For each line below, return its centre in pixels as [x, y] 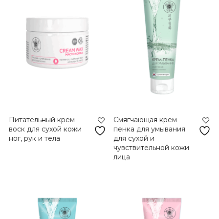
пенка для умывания [150, 129]
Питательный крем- [43, 120]
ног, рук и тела [34, 139]
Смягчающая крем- [147, 120]
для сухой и [134, 139]
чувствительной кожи [152, 148]
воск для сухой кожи [45, 129]
